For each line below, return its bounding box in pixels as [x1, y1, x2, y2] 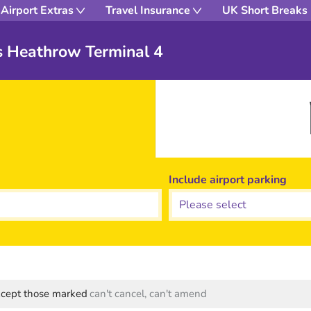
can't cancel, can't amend [90, 287, 207, 301]
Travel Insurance [106, 3, 190, 18]
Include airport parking [169, 172, 287, 187]
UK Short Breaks [222, 3, 308, 18]
